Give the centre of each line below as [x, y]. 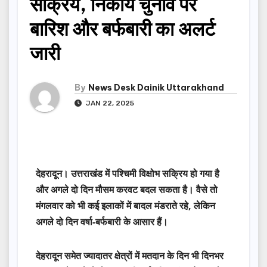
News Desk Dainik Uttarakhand [156, 88]
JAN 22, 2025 [109, 103]
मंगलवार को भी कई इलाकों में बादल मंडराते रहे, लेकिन [125, 206]
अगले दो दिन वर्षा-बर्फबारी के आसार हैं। [102, 222]
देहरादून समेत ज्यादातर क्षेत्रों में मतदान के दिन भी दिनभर [130, 256]
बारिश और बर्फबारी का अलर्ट [122, 29]
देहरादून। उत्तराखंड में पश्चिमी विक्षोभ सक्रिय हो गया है [128, 174]
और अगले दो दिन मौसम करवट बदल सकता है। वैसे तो [127, 190]
